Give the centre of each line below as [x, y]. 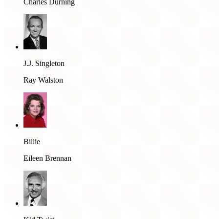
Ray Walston [43, 80]
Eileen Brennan [47, 158]
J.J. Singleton [44, 63]
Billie [32, 141]
